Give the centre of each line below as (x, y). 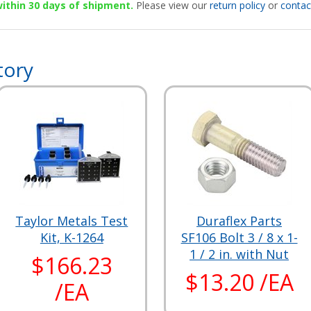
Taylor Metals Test (72, 220)
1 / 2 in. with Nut (239, 254)
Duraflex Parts (239, 220)
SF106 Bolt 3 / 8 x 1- (239, 237)
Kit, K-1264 (72, 237)
